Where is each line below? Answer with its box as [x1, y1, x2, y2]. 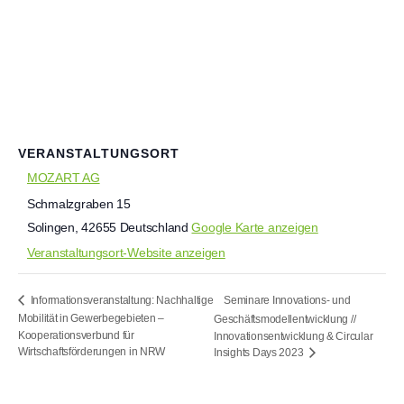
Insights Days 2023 [214, 346, 307, 360]
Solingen [27, 220, 75, 235]
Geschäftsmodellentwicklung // [214, 312, 356, 326]
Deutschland [119, 220, 188, 235]
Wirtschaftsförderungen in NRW [18, 345, 166, 359]
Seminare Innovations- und [224, 294, 351, 308]
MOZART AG [27, 170, 100, 186]
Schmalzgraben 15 [27, 197, 131, 212]
